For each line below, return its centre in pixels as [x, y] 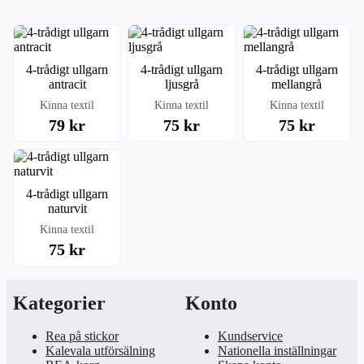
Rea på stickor [82, 336]
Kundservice [250, 336]
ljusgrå [182, 84]
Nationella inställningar [277, 351]
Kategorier [59, 303]
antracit [67, 84]
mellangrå [297, 84]
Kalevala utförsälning [100, 351]
